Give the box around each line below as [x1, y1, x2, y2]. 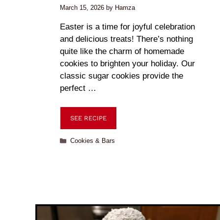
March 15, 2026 [60, 3, 104, 11]
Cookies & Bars [70, 137, 115, 144]
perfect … [60, 83, 96, 93]
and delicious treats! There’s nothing [60, 34, 193, 44]
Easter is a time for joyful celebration [60, 22, 195, 31]
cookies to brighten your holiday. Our [60, 58, 195, 68]
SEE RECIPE [70, 114, 107, 122]
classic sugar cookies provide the [60, 71, 183, 81]
